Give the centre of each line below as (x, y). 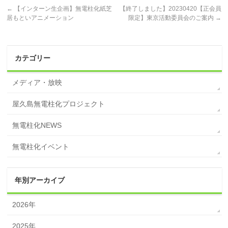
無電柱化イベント (41, 147)
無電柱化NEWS (37, 125)
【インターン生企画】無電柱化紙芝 (63, 9)
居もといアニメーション (40, 18)
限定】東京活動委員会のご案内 (172, 18)
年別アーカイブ (40, 180)
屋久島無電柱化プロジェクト (59, 104)
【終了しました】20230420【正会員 (170, 9)
